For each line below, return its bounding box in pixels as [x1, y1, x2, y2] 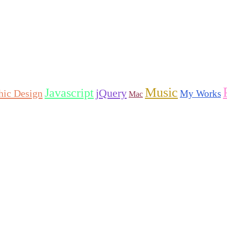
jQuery [96, 87, 127, 99]
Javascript [45, 86, 94, 99]
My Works [180, 88, 221, 99]
